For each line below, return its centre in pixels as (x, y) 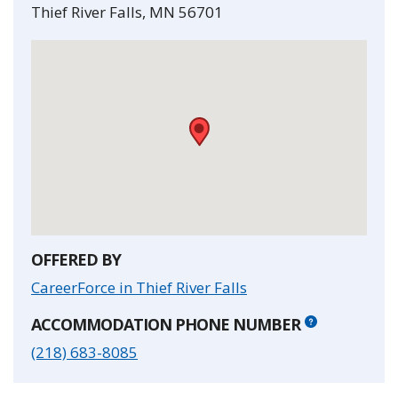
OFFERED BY (76, 260)
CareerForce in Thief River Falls (139, 288)
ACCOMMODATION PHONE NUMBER (166, 325)
